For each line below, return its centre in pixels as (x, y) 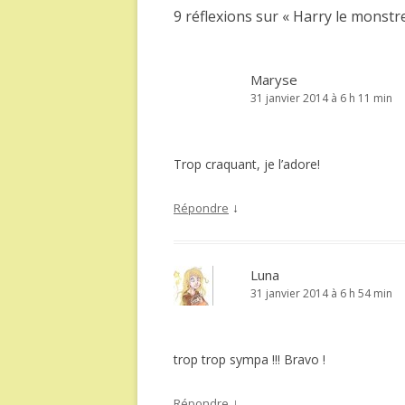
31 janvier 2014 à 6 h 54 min (321, 293)
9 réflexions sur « (233, 16)
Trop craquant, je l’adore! (247, 164)
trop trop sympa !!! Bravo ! (250, 359)
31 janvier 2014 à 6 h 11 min (321, 98)
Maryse (274, 80)
